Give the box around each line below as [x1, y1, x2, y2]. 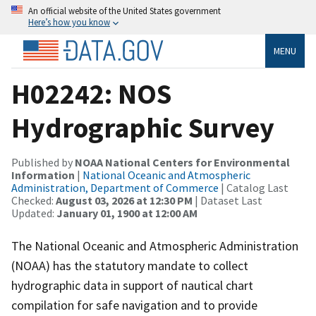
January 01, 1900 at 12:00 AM [56, 205, 197, 220]
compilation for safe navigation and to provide [11, 296, 257, 313]
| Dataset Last [193, 193, 262, 207]
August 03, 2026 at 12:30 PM [56, 193, 193, 207]
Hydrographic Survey [11, 109, 274, 145]
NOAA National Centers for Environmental [75, 154, 290, 169]
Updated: [11, 205, 56, 220]
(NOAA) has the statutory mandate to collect [11, 257, 248, 274]
